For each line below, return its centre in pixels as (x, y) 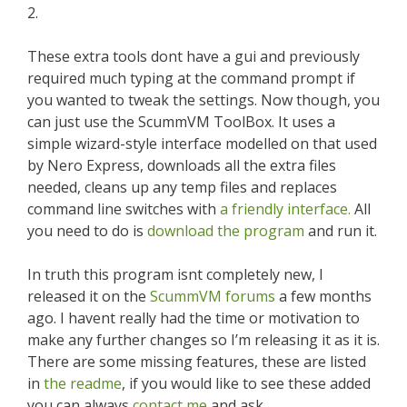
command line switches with (124, 209)
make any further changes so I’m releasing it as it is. (203, 340)
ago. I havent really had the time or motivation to (194, 318)
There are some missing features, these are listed (197, 362)
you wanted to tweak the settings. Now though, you (203, 100)
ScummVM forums (213, 296)
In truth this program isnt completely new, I (175, 274)
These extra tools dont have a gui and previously (194, 56)
